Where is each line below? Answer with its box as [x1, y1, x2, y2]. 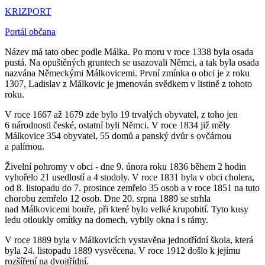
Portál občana [5, 26, 56, 37]
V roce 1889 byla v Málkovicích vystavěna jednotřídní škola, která [5, 234, 253, 245]
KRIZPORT [5, 6, 51, 17]
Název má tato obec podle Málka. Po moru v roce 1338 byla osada [5, 46, 253, 57]
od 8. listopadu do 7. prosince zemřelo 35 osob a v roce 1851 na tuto [5, 182, 260, 193]
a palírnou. [5, 141, 44, 151]
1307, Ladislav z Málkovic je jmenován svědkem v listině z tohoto [5, 78, 252, 89]
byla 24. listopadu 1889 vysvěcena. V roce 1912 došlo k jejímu [5, 245, 240, 256]
